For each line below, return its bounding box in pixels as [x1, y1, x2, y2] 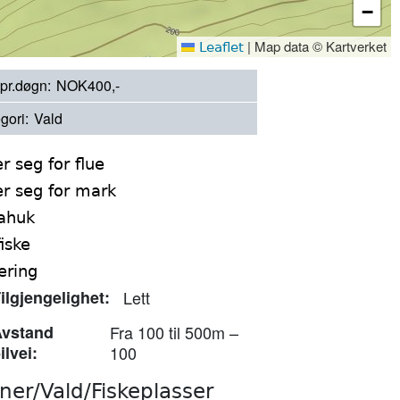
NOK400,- [56, 75, 120, 96]
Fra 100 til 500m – [109, 321, 238, 344]
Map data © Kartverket [251, 37, 387, 55]
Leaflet [195, 39, 244, 55]
